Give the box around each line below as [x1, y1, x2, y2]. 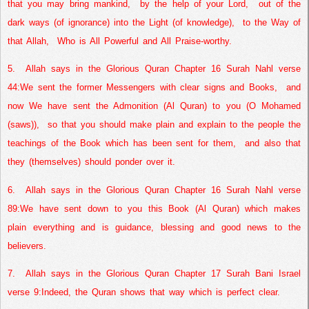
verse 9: [8, 286, 41, 297]
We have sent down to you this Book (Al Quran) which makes [20, 203, 301, 214]
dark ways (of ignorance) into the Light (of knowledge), [8, 17, 235, 28]
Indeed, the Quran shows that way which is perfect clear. [41, 286, 280, 297]
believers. [8, 240, 46, 251]
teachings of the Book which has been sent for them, [8, 138, 236, 149]
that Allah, [8, 35, 49, 46]
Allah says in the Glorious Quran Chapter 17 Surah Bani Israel [26, 268, 301, 279]
